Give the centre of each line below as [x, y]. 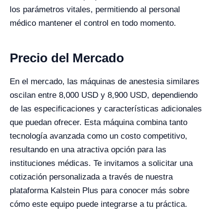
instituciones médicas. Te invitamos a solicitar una [101, 163]
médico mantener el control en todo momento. [93, 23]
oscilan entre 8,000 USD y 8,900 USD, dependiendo [104, 95]
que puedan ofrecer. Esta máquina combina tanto [99, 122]
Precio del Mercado [67, 58]
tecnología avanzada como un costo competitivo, [99, 136]
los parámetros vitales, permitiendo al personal [95, 9]
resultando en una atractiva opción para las [88, 150]
